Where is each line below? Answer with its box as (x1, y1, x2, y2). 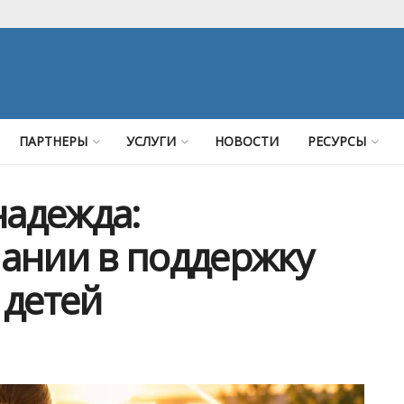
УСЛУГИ (125, 133, 176, 150)
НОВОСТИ (214, 133, 279, 150)
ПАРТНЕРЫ (18, 133, 87, 150)
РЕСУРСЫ (307, 133, 366, 150)
